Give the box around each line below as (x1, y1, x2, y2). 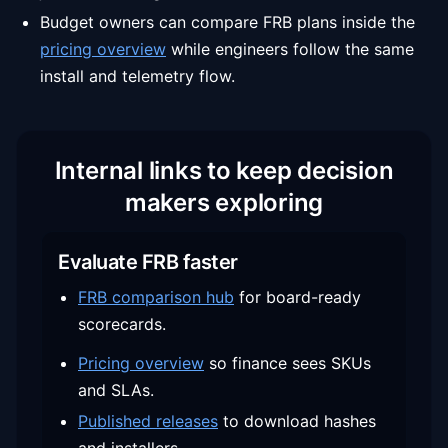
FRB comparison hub (78, 287, 234, 307)
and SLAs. (78, 380, 154, 400)
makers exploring (124, 188, 324, 217)
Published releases (78, 411, 218, 431)
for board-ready (239, 287, 361, 307)
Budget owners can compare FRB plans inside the (40, 12, 415, 32)
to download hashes (223, 411, 376, 431)
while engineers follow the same (171, 39, 414, 59)
